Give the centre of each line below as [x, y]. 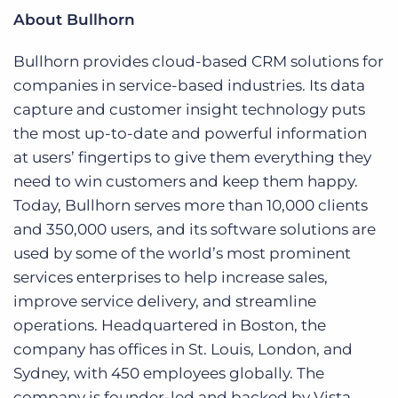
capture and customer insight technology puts [189, 109]
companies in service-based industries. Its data [189, 85]
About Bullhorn [74, 20]
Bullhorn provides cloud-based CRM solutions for [199, 61]
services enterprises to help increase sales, [171, 277]
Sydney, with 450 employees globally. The [169, 373]
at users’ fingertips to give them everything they [192, 157]
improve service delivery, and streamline [165, 301]
